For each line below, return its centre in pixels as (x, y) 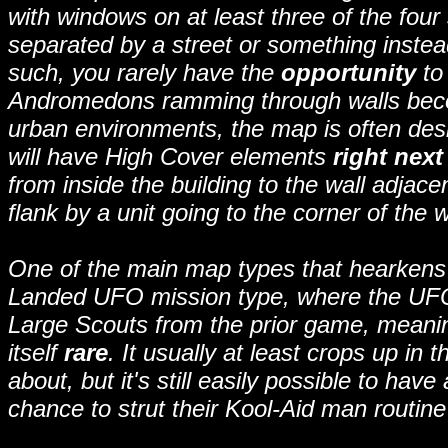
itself (36, 352)
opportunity (348, 72)
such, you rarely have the (144, 72)
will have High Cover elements (170, 156)
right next (388, 156)
